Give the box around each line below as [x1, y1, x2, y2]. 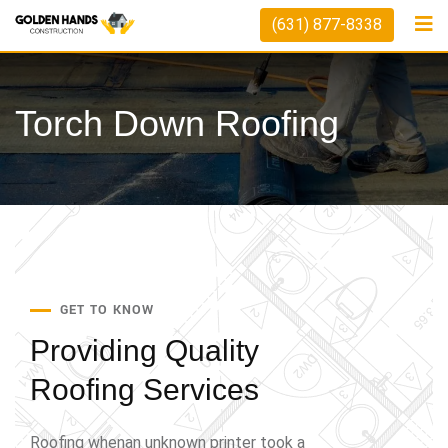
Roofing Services [30, 373, 259, 406]
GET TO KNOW [60, 301, 154, 319]
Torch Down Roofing [15, 103, 339, 144]
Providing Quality [30, 334, 259, 367]
